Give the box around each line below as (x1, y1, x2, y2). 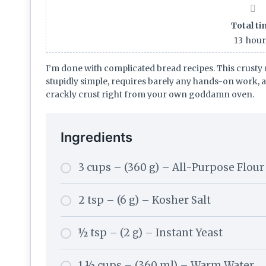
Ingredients (61, 129, 132, 145)
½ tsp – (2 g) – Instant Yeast (78, 226, 223, 239)
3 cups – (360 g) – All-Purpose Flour (78, 160, 264, 174)
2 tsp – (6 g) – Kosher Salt (78, 193, 211, 207)
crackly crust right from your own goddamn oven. (46, 88, 254, 100)
